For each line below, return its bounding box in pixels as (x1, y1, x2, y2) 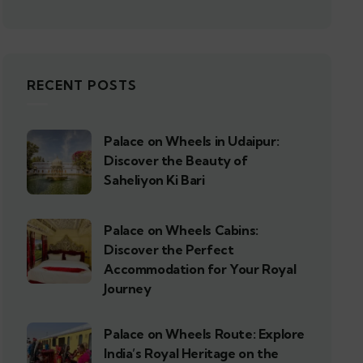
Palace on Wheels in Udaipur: (104, 133, 280, 149)
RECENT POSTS (27, 77, 138, 93)
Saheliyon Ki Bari (104, 172, 205, 188)
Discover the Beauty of (104, 152, 248, 169)
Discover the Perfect (104, 241, 234, 258)
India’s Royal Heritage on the (104, 345, 279, 361)
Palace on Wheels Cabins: (104, 222, 258, 238)
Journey (104, 280, 152, 297)
